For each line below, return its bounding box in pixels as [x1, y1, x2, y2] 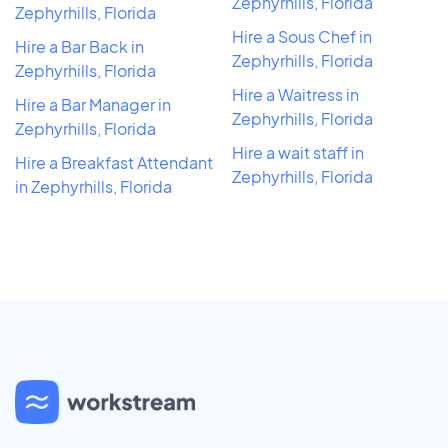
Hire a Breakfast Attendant [15, 151, 213, 173]
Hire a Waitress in [232, 83, 359, 105]
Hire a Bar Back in [15, 35, 144, 57]
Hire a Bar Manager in [15, 93, 171, 115]
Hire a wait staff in [232, 141, 364, 163]
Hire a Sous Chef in [232, 25, 372, 47]
